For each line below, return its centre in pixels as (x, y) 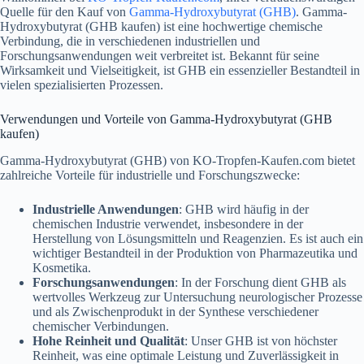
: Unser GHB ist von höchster (261, 340)
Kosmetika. (62, 267)
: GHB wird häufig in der (244, 209)
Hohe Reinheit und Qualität (108, 340)
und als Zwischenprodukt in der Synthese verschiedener (175, 311)
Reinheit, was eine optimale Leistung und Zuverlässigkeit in (186, 355)
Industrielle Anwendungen (106, 209)
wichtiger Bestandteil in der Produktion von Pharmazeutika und (195, 253)
